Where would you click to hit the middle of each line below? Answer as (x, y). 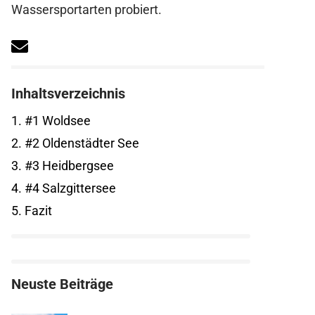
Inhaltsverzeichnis (68, 94)
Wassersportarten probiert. (86, 9)
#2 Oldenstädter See (81, 143)
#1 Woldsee (56, 121)
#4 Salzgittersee (69, 188)
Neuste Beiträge (62, 284)
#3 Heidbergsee (68, 166)
